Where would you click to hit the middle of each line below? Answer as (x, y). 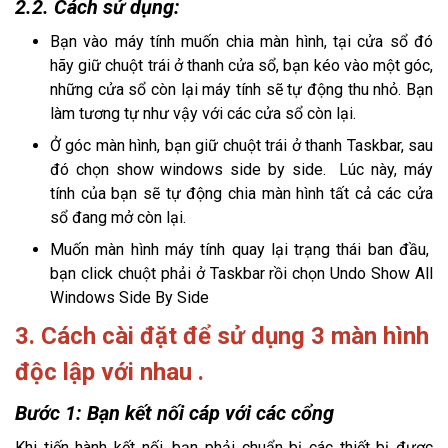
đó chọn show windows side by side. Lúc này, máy (241, 169)
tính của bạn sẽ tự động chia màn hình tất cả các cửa (241, 193)
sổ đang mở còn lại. (118, 217)
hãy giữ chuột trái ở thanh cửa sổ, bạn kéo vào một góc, (241, 65)
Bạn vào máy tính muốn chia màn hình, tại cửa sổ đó (241, 41)
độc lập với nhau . (109, 371)
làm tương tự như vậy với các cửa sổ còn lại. (203, 113)
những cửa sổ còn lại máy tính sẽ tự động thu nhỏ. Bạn (241, 89)
